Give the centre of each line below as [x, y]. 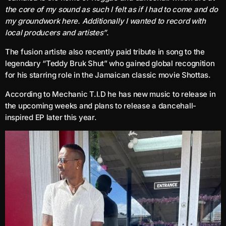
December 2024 [44, 115]
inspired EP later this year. [51, 117]
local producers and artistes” [56, 32]
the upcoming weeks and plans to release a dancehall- [101, 105]
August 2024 [38, 194]
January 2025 [40, 95]
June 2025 [34, 17]
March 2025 [37, 76]
